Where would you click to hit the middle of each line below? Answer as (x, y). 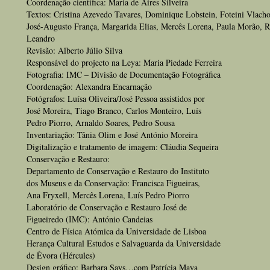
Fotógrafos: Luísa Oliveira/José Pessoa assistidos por (116, 99)
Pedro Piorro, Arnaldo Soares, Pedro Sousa (101, 123)
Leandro (41, 38)
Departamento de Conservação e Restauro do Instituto (118, 171)
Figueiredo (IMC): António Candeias (89, 219)
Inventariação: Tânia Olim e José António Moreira (112, 135)
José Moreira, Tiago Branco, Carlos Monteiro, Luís (114, 111)
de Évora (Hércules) (61, 255)
